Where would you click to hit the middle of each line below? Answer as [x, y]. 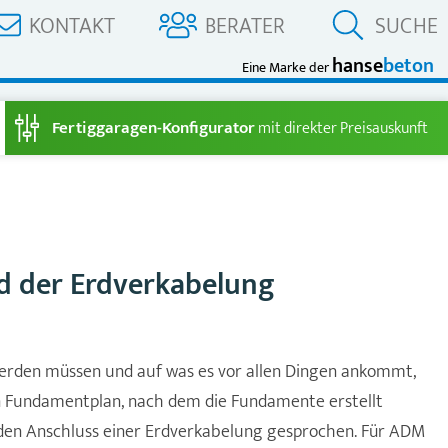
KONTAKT [72, 26]
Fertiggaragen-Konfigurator [153, 128]
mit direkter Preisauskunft [341, 129]
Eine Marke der [287, 68]
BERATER [245, 26]
